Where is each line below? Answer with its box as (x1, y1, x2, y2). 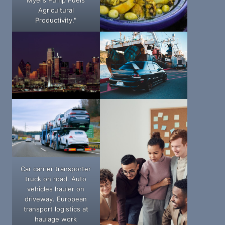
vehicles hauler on (27, 185, 85, 193)
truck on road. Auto (25, 175, 87, 183)
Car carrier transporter (21, 165, 91, 173)
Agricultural (38, 6, 74, 14)
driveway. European (25, 195, 87, 203)
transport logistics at (23, 205, 88, 213)
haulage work (35, 215, 77, 223)
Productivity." (35, 16, 77, 24)
